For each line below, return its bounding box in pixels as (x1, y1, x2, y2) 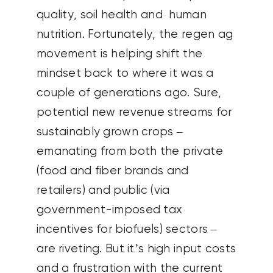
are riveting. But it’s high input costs (36, 243, 236, 255)
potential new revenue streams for (36, 107, 232, 119)
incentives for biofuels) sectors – (36, 224, 218, 236)
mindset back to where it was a (36, 68, 214, 80)
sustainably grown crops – (36, 126, 183, 138)
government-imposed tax (36, 204, 183, 216)
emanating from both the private (36, 146, 223, 158)
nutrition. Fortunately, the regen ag (36, 29, 233, 41)
